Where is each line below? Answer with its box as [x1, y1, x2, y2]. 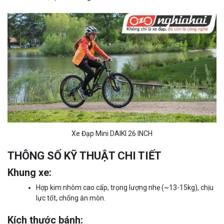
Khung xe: [7, 166, 51, 178]
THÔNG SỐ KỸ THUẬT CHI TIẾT [7, 149, 161, 162]
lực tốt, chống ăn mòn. [36, 193, 105, 202]
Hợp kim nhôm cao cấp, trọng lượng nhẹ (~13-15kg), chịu [36, 183, 213, 191]
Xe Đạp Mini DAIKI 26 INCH [71, 129, 152, 137]
